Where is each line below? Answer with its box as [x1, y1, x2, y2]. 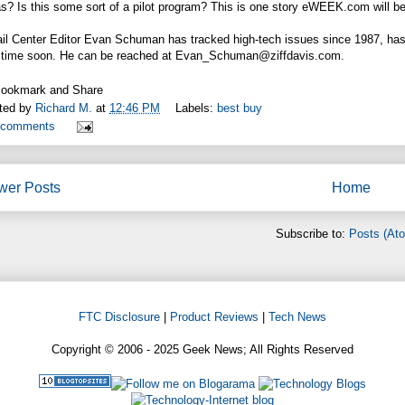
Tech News [268, 309, 326, 324]
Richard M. [35, 101, 96, 116]
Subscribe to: [276, 226, 349, 240]
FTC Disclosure [79, 309, 160, 324]
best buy [217, 101, 262, 116]
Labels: [175, 101, 217, 116]
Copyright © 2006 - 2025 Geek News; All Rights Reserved [52, 342, 353, 356]
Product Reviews [170, 309, 259, 324]
